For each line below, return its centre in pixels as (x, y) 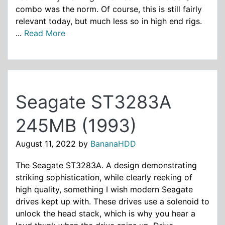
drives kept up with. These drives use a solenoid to (113, 202)
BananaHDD (113, 144)
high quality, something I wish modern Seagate (104, 190)
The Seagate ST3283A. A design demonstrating (106, 165)
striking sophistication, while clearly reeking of (104, 178)
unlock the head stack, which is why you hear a (105, 214)
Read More (45, 33)
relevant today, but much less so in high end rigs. (109, 21)
